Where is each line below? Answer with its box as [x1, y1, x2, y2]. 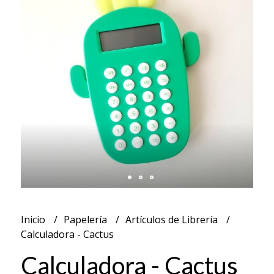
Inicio [20, 212, 48, 226]
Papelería [63, 212, 109, 226]
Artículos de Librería [125, 212, 220, 226]
